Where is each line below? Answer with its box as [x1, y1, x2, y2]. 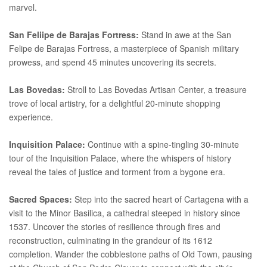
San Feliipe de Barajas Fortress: [9, 28, 139, 41]
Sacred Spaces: [9, 193, 72, 205]
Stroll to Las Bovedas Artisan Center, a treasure [65, 83, 247, 95]
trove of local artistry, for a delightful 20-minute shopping [9, 97, 221, 109]
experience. [9, 110, 53, 123]
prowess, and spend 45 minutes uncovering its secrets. [9, 55, 216, 68]
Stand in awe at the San [139, 28, 231, 41]
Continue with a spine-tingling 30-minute [85, 138, 239, 150]
